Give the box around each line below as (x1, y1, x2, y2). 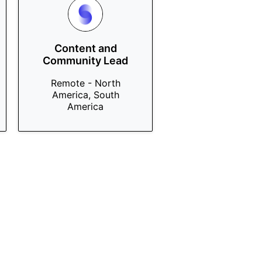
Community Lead (43, 54, 128, 67)
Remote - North (50, 77, 120, 89)
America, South (51, 89, 119, 101)
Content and (54, 42, 117, 54)
